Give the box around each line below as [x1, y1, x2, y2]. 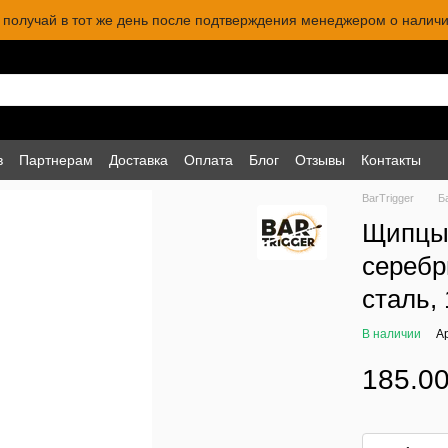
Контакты [361, 151, 421, 168]
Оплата [184, 151, 233, 168]
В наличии [362, 327, 422, 341]
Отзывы [295, 151, 345, 168]
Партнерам [19, 151, 93, 168]
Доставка [109, 151, 168, 168]
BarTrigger [362, 192, 415, 204]
